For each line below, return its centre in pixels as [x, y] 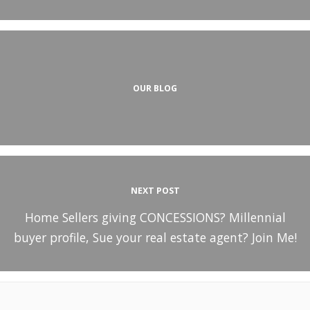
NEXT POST [155, 190]
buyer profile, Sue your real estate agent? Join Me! [155, 237]
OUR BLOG [155, 88]
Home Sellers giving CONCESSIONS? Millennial [155, 217]
